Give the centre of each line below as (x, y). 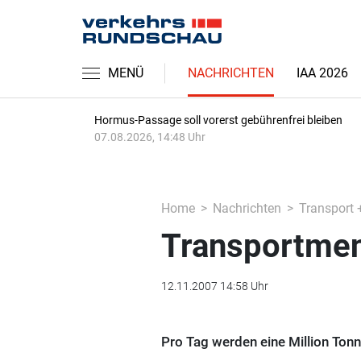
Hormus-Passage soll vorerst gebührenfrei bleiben (218, 120)
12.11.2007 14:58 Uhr (214, 286)
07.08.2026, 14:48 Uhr (150, 137)
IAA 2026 (322, 73)
